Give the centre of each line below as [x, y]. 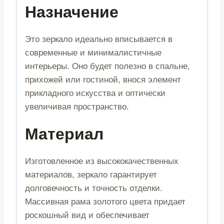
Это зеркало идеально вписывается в [99, 39]
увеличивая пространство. [77, 106]
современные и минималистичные [93, 52]
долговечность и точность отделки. [94, 188]
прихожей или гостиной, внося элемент [103, 79]
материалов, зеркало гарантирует [91, 174]
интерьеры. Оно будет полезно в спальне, [107, 66]
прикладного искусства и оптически [95, 93]
